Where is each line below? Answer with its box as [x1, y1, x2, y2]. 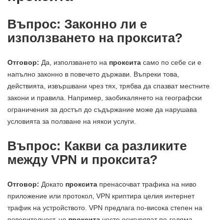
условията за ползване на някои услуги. [7, 117, 136, 126]
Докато [39, 180, 65, 189]
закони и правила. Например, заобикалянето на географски [7, 94, 202, 102]
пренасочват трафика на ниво [97, 180, 196, 189]
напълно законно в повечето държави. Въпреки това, [7, 70, 179, 79]
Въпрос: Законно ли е [7, 17, 147, 31]
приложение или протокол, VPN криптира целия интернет [7, 192, 194, 200]
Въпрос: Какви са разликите [7, 139, 187, 153]
